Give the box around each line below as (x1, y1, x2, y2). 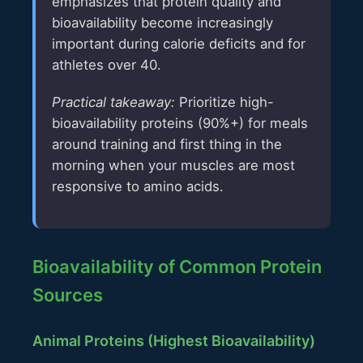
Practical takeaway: (52, 93, 175, 110)
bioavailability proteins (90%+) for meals (52, 114, 308, 131)
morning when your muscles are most (52, 156, 295, 173)
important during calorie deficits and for (52, 36, 305, 53)
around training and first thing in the (52, 135, 282, 152)
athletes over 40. (52, 57, 161, 74)
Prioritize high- (175, 93, 274, 110)
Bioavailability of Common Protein (32, 255, 322, 277)
